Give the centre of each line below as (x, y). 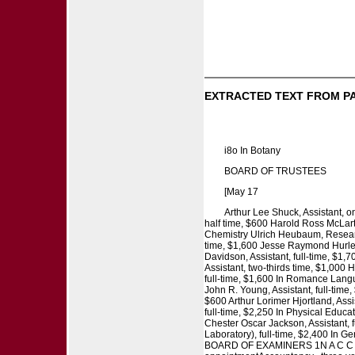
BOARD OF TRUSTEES (275, 171)
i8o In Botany (252, 150)
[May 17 (241, 191)
